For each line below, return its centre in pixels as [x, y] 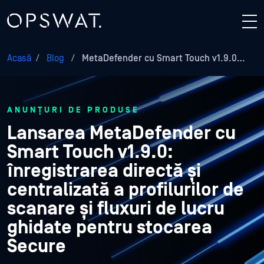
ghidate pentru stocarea [110, 228]
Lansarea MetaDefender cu [121, 133]
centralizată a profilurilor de [126, 190]
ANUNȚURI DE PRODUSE [73, 110]
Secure [37, 247]
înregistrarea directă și [104, 171]
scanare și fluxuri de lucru [116, 209]
